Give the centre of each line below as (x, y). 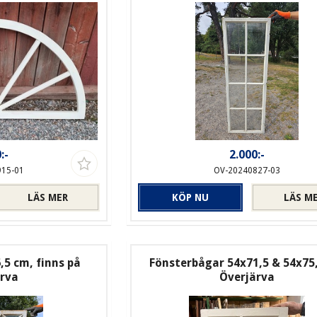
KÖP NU (190, 198)
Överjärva (247, 277)
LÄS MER (47, 198)
